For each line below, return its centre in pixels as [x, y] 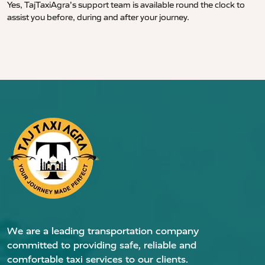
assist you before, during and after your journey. [98, 17]
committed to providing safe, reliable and [102, 245]
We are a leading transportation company [103, 231]
